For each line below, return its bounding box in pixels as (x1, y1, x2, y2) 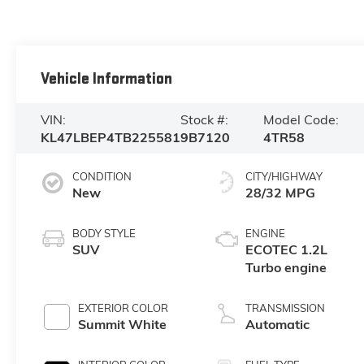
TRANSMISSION (245, 301, 326, 314)
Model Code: (263, 110, 340, 128)
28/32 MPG (245, 184, 316, 201)
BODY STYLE (71, 226, 136, 240)
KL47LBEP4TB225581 (40, 128, 180, 145)
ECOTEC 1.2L (245, 240, 328, 258)
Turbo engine (245, 258, 327, 275)
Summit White (77, 315, 167, 332)
